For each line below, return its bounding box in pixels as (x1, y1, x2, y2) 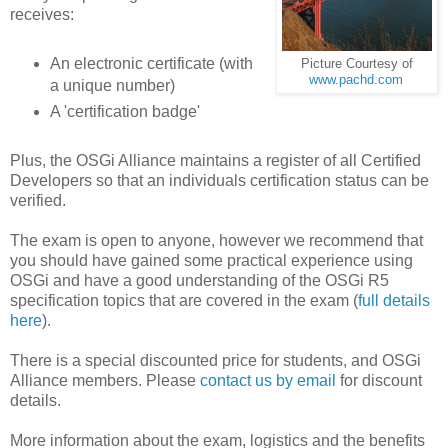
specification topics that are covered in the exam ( (10, 291, 358, 309)
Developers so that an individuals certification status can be (10, 171, 429, 189)
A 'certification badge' (49, 102, 200, 120)
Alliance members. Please (10, 371, 200, 389)
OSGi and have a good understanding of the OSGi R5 (10, 271, 389, 289)
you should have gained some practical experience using (10, 251, 413, 269)
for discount (336, 371, 422, 389)
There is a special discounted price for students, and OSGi (10, 351, 421, 369)
